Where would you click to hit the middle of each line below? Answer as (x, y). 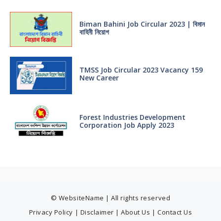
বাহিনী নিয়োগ (94, 32)
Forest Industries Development (132, 117)
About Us (136, 212)
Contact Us (175, 212)
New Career (99, 78)
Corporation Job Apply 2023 (127, 125)
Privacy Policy (51, 212)
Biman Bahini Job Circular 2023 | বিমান (142, 24)
